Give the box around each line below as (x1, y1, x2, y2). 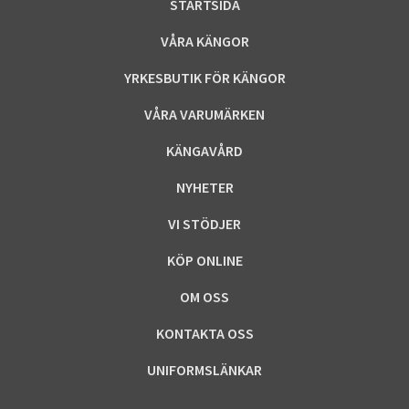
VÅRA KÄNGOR (160, 31, 249, 50)
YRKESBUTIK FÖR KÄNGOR (123, 68, 286, 87)
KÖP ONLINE (166, 250, 243, 269)
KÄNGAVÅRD (166, 141, 243, 160)
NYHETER (175, 177, 234, 196)
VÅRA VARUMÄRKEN (144, 104, 265, 123)
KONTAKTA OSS (155, 323, 254, 342)
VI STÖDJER (168, 214, 241, 233)
